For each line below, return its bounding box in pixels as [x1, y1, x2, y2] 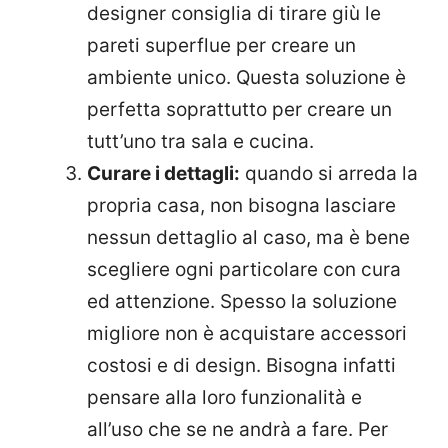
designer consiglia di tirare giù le [87, 2, 381, 26]
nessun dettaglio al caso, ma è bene [87, 226, 410, 250]
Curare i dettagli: [87, 162, 240, 186]
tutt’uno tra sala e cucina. [87, 130, 314, 154]
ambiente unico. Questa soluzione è [87, 66, 406, 90]
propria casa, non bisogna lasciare [87, 194, 396, 218]
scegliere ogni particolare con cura [87, 258, 401, 282]
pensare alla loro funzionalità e [87, 386, 362, 410]
